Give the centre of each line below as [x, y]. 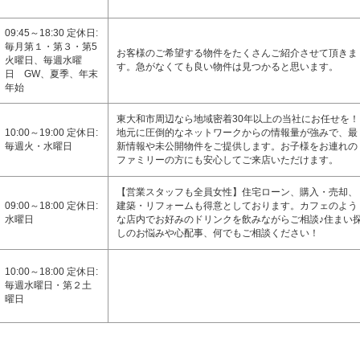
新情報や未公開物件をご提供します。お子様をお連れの [237, 146]
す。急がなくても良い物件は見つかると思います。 [227, 67]
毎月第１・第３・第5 [51, 47]
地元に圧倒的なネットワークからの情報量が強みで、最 [237, 133]
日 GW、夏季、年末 [51, 74]
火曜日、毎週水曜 [43, 60]
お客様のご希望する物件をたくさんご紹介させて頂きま [237, 53]
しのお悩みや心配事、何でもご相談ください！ [218, 233]
